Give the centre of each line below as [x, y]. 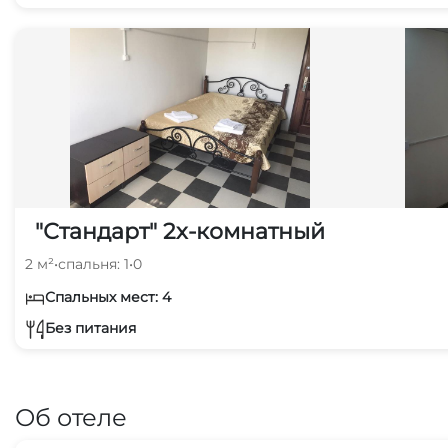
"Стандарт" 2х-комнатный [180, 231]
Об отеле [71, 417]
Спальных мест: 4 [108, 297]
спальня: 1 [93, 264]
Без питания [90, 327]
